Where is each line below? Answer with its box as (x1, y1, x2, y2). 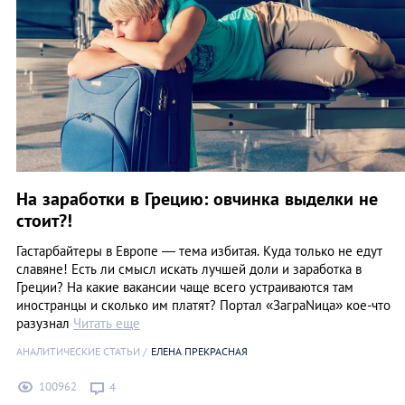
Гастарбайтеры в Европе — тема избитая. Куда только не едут (16, 242, 382, 260)
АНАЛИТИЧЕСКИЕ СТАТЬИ (16, 344, 140, 359)
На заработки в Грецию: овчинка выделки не (16, 187, 378, 212)
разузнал (16, 315, 73, 333)
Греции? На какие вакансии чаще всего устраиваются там (16, 278, 353, 297)
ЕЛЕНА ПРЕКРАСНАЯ (151, 344, 248, 359)
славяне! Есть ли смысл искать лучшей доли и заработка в (16, 260, 362, 278)
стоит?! (16, 209, 72, 233)
